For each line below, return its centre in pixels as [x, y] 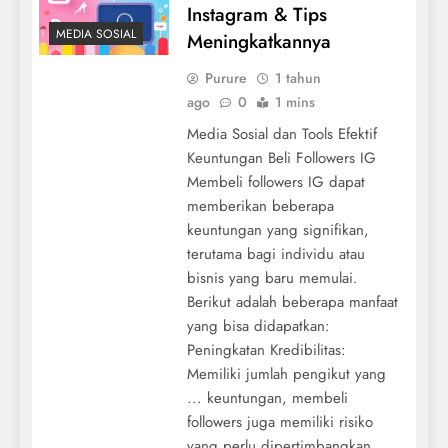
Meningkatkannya [258, 41]
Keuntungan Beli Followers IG [281, 157]
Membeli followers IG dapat [275, 181]
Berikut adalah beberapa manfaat [292, 301]
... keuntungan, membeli [267, 397]
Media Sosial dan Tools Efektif [281, 133]
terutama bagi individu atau [275, 253]
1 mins [294, 101]
